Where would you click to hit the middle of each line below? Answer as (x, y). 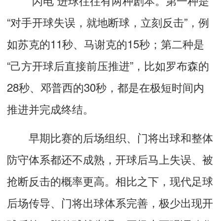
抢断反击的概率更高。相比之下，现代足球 (110, 180)
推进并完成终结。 (50, 108)
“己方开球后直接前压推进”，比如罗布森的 (108, 65)
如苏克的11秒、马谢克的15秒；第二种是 (106, 43)
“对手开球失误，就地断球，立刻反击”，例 (108, 21)
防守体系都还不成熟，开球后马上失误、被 (110, 159)
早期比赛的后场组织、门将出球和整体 (110, 137)
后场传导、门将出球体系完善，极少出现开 (110, 202)
